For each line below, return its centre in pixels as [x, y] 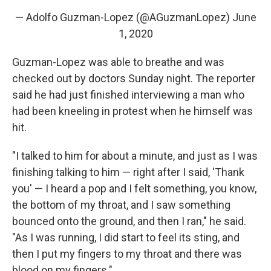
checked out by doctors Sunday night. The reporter [134, 78]
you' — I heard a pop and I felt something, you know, [134, 188]
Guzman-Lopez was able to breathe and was [118, 62]
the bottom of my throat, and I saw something [121, 204]
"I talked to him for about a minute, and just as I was [135, 155]
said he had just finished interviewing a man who [128, 94]
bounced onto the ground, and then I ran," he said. [129, 221]
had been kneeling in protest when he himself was [132, 111]
